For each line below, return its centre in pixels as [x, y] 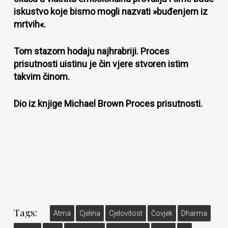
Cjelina [90, 213]
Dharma [194, 213]
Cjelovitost [125, 213]
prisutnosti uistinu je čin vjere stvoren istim [101, 64]
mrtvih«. [30, 24]
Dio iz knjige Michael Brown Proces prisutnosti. [108, 104]
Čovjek [162, 213]
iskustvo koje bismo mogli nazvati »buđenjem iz [110, 11]
